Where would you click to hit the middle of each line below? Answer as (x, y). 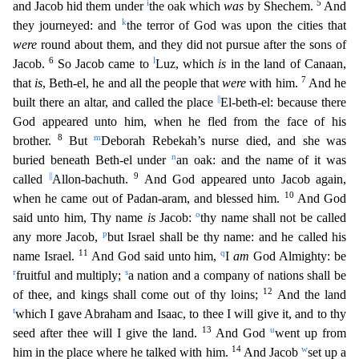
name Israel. (46, 256)
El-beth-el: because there (284, 102)
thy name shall (238, 218)
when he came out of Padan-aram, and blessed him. (149, 198)
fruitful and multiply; (71, 275)
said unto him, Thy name (80, 218)
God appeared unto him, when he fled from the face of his (179, 121)
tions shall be (313, 275)
